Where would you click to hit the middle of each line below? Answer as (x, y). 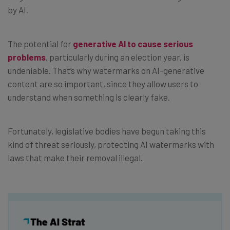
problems (27, 57)
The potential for (40, 43)
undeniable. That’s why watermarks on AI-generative (106, 70)
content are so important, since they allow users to (103, 83)
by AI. (18, 9)
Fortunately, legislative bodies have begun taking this (107, 131)
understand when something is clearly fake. (89, 97)
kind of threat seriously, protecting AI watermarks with (111, 144)
